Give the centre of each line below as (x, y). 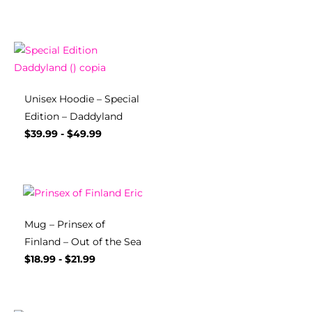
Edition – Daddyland (73, 117)
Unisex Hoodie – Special (82, 99)
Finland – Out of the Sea (83, 242)
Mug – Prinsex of (65, 225)
